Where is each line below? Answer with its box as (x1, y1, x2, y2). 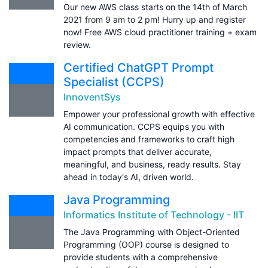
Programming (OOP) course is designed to (63, 239, 229, 249)
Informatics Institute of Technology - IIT (63, 208, 244, 221)
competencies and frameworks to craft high (63, 133, 234, 144)
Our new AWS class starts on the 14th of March (63, 1, 247, 12)
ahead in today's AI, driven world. (63, 171, 194, 182)
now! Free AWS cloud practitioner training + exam (63, 26, 257, 37)
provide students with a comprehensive (63, 251, 218, 262)
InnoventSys (63, 90, 121, 103)
